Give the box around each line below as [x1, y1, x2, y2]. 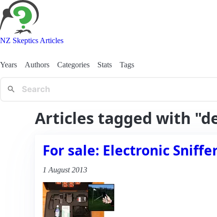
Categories [57, 60, 90, 69]
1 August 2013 [43, 165, 87, 174]
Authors [25, 60, 49, 69]
